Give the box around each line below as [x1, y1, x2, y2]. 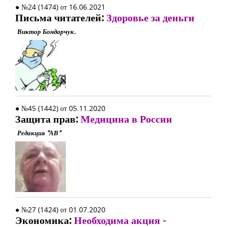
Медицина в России [81, 112, 172, 126]
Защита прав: [15, 112, 81, 126]
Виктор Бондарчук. [17, 27, 75, 36]
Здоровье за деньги [106, 11, 195, 24]
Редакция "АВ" [17, 128, 61, 137]
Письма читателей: [15, 11, 106, 24]
